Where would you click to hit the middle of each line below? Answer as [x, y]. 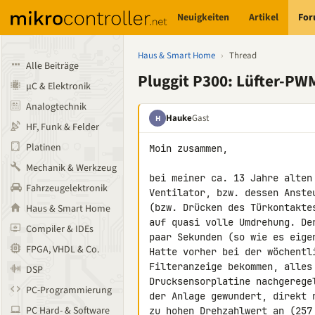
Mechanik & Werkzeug [71, 168]
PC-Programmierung [69, 290]
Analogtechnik [56, 107]
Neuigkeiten [204, 17]
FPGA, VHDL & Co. [63, 250]
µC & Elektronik [58, 86]
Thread [243, 56]
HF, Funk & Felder [63, 127]
